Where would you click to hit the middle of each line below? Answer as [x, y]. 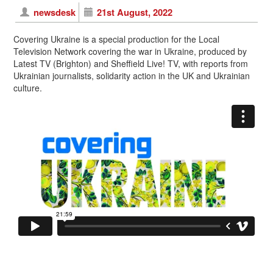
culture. [28, 87]
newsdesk [54, 12]
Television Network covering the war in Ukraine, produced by [130, 51]
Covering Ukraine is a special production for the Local [116, 39]
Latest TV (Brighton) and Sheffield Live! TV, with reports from [131, 63]
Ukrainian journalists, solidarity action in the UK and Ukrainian [132, 75]
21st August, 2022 [135, 12]
